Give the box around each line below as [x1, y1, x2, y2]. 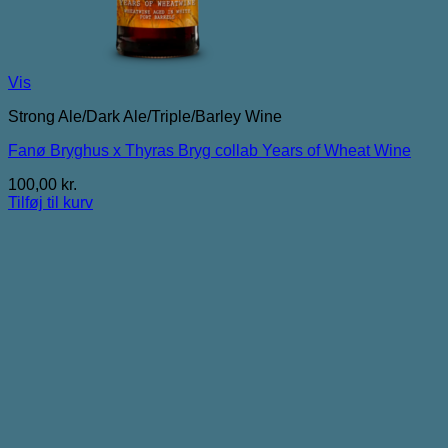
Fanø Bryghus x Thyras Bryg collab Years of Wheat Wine [8, 141, 411, 159]
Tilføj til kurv [8, 193, 93, 211]
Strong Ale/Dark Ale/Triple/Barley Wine [8, 107, 282, 125]
